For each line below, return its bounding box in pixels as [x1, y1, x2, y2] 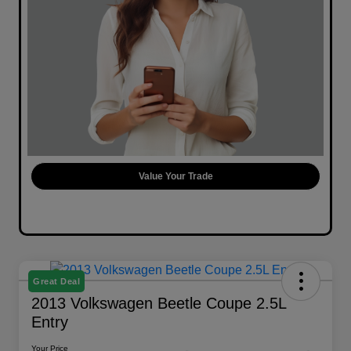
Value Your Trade [138, 171, 213, 183]
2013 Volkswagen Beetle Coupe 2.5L [31, 295, 286, 313]
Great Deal [33, 277, 80, 287]
